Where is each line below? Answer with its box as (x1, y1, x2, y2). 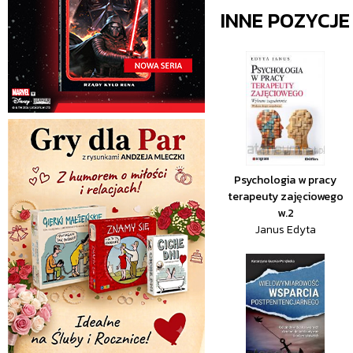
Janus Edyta (255, 221, 316, 238)
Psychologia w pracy (234, 172, 337, 188)
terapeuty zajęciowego (227, 188, 344, 205)
